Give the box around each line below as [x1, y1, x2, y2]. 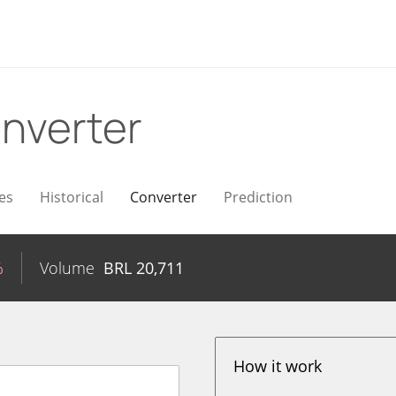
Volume [40, 257, 95, 278]
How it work [233, 355, 323, 377]
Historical [40, 187, 103, 207]
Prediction [224, 187, 293, 207]
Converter [130, 187, 197, 207]
